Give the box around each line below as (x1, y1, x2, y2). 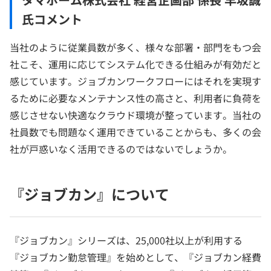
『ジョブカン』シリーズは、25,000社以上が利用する (10, 233, 243, 248)
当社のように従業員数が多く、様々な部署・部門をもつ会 (10, 40, 261, 55)
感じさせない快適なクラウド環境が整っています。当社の (10, 108, 261, 123)
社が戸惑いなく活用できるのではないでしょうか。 (10, 142, 232, 157)
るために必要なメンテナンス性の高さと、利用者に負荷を (10, 91, 261, 106)
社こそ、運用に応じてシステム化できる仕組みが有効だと (10, 57, 261, 72)
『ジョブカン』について (10, 183, 169, 205)
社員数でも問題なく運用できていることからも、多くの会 (10, 125, 261, 140)
